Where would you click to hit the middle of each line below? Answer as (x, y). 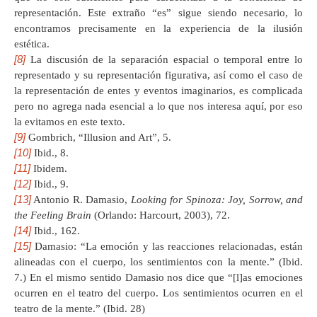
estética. (32, 44)
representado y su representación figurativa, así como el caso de (158, 75)
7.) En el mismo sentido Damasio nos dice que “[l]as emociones (158, 277)
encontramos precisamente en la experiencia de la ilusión (158, 28)
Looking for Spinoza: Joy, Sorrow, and (217, 199)
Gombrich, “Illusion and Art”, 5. (98, 137)
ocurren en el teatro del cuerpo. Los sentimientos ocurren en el (158, 293)
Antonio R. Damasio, (81, 199)
